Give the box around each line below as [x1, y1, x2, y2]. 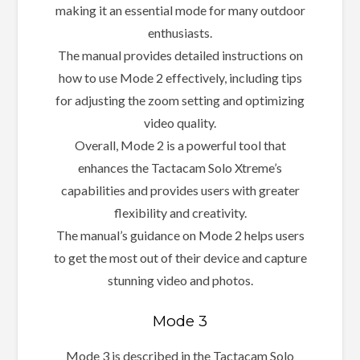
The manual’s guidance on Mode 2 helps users [55, 227, 305, 243]
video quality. [144, 114, 216, 130]
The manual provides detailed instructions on [57, 47, 303, 63]
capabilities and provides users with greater [60, 182, 300, 198]
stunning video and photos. [107, 272, 253, 288]
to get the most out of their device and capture [53, 249, 307, 265]
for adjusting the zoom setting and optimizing [55, 92, 305, 108]
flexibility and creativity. [113, 204, 247, 220]
